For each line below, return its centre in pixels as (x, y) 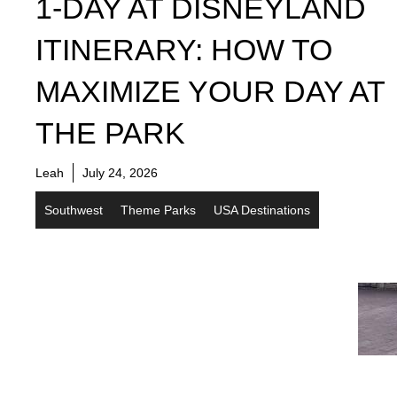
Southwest (74, 210)
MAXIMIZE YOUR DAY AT (210, 91)
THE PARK (110, 132)
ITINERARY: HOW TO (184, 49)
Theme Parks (158, 210)
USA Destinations (262, 210)
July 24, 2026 (120, 172)
